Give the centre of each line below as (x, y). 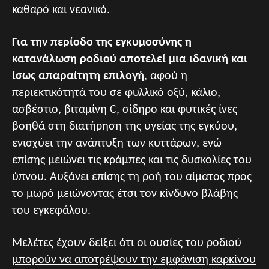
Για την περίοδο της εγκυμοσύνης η (102, 42)
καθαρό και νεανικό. (61, 10)
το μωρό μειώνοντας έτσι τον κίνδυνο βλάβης (125, 194)
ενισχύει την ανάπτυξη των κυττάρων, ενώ (117, 143)
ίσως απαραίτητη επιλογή (78, 76)
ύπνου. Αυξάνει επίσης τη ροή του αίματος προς (132, 177)
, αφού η (166, 76)
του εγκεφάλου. (51, 210)
